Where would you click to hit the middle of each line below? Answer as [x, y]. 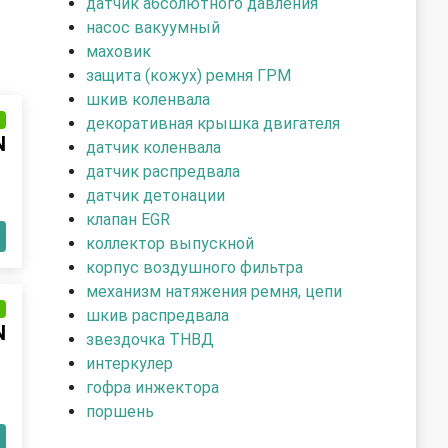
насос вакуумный [153, 27]
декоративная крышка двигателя [213, 123]
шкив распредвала [157, 315]
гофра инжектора [152, 387]
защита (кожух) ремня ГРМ [188, 75]
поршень [120, 411]
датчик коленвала [153, 147]
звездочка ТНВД [150, 339]
